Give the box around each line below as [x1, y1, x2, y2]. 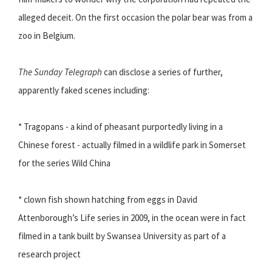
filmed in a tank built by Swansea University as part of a [18, 230, 226, 242]
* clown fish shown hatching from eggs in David [18, 194, 197, 206]
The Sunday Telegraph [18, 66, 102, 78]
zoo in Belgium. [18, 30, 75, 42]
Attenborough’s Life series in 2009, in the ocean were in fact [18, 212, 246, 224]
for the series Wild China [18, 157, 110, 169]
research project [18, 248, 81, 260]
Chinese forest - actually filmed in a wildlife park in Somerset [18, 139, 246, 151]
